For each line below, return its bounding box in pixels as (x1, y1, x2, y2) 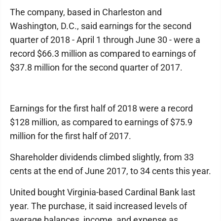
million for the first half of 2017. (10, 131, 131, 141)
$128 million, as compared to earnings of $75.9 (10, 117, 192, 127)
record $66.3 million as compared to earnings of (10, 48, 196, 59)
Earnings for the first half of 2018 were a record (10, 103, 193, 113)
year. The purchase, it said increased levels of (10, 201, 187, 211)
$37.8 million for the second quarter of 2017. (10, 62, 183, 73)
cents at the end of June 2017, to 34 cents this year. (10, 166, 211, 176)
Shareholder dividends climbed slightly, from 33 (10, 152, 194, 162)
